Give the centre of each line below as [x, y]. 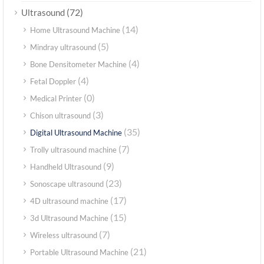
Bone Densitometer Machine [78, 65]
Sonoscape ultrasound [67, 184]
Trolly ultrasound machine [73, 150]
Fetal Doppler [53, 82]
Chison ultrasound [60, 116]
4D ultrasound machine [69, 201]
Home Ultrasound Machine [75, 30]
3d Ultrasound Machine [69, 218]
